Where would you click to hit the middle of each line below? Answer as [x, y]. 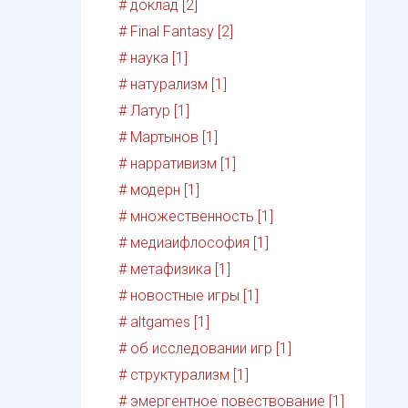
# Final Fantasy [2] [176, 32]
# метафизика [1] [175, 270]
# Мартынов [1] [168, 138]
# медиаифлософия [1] [194, 243]
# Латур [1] [154, 111]
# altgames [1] [164, 322]
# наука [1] [153, 58]
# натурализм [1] [173, 85]
